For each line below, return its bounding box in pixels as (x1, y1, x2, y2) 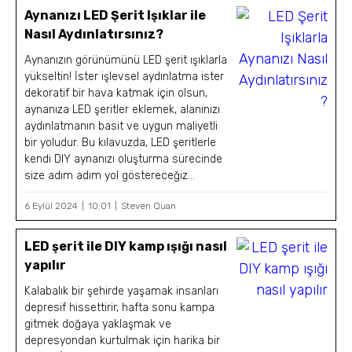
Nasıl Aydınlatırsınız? (24, 26, 164, 42)
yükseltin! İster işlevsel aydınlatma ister (24, 69, 225, 83)
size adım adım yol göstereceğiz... (24, 168, 196, 182)
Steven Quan (121, 200, 176, 211)
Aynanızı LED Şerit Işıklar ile (24, 7, 207, 23)
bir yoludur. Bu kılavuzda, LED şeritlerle (24, 135, 217, 149)
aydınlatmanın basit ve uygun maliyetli (24, 119, 218, 133)
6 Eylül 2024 (24, 200, 78, 211)
